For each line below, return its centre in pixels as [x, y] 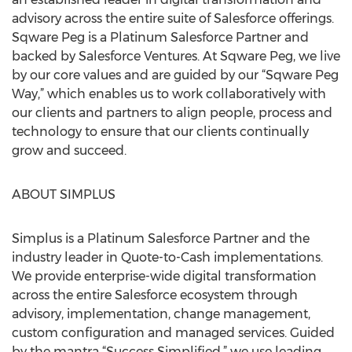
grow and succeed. [69, 150]
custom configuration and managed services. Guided [173, 333]
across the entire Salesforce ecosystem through [155, 295]
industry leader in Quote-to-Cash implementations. [167, 257]
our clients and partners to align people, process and [172, 113]
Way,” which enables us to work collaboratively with [169, 94]
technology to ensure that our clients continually [160, 132]
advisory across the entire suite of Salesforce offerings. [173, 18]
